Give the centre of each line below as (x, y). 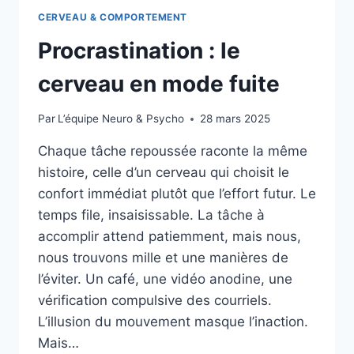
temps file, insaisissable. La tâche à (151, 215)
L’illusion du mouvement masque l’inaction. (173, 322)
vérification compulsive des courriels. (155, 301)
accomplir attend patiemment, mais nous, (169, 237)
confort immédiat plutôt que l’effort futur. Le (177, 194)
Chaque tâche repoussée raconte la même (173, 151)
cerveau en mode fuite (159, 83)
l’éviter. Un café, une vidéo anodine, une (165, 279)
